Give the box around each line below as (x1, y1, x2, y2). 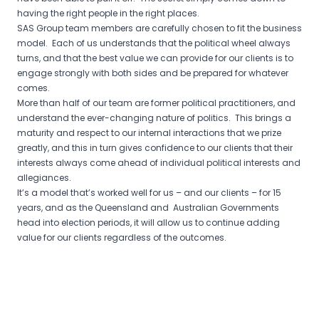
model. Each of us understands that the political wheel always (17, 37, 291, 50)
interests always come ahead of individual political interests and (17, 157, 300, 169)
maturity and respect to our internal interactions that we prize (17, 127, 281, 140)
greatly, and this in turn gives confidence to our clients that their (17, 142, 293, 155)
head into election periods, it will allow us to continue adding (17, 216, 280, 229)
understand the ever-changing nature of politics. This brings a (17, 112, 291, 125)
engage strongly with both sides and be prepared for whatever (17, 67, 288, 80)
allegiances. (17, 172, 71, 184)
